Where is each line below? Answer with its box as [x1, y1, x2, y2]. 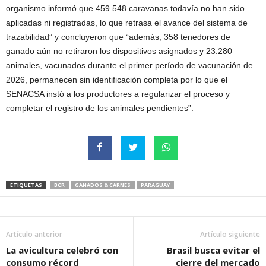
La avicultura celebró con [6, 244, 118, 256]
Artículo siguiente [200, 229, 260, 240]
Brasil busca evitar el [167, 244, 260, 256]
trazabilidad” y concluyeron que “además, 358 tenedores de [6, 32, 230, 42]
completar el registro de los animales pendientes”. [6, 103, 194, 113]
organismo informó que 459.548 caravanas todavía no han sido [6, 4, 245, 14]
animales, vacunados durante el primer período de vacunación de [6, 61, 253, 71]
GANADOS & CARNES [75, 181, 131, 189]
